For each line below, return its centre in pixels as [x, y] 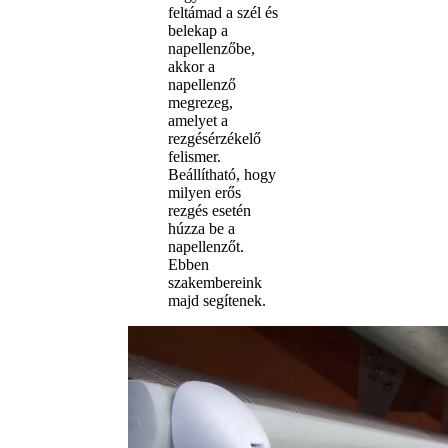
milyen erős [204, 192]
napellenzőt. [206, 246]
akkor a [191, 66]
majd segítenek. [217, 300]
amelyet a [198, 120]
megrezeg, [200, 102]
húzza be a [201, 228]
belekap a [198, 30]
